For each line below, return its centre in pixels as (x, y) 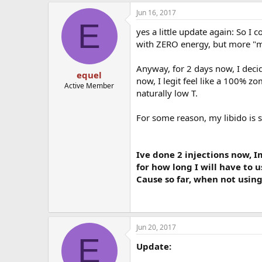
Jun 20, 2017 (156, 227)
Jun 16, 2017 (156, 13)
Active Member (89, 85)
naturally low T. (167, 93)
